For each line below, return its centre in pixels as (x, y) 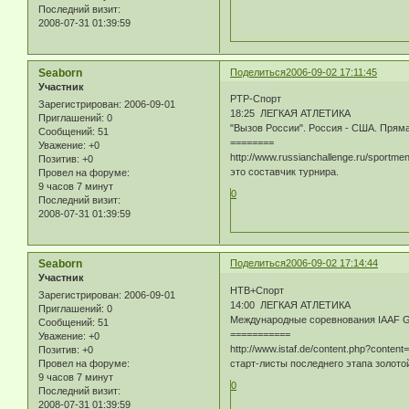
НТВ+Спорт (257, 290)
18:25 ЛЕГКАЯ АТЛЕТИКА (291, 114)
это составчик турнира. (285, 172)
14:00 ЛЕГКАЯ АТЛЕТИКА (291, 304)
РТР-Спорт (256, 99)
